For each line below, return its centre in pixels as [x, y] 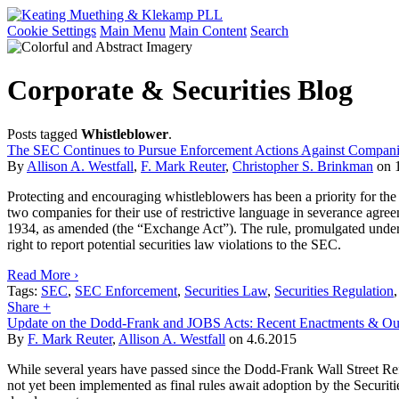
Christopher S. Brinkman [303, 166]
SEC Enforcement [126, 290]
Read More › [43, 274]
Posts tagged [44, 134]
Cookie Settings [52, 31]
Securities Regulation [334, 290]
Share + [29, 306]
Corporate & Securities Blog [180, 90]
